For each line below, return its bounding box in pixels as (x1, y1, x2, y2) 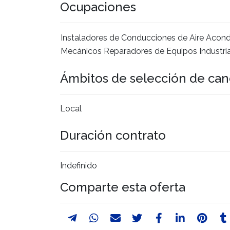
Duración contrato (60, 127, 166, 143)
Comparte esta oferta (60, 179, 185, 195)
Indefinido (60, 160, 97, 170)
